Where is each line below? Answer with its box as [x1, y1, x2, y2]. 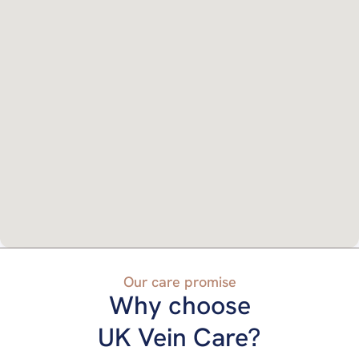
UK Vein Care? [98, 320, 261, 354]
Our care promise [123, 272, 236, 291]
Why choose [108, 288, 251, 322]
